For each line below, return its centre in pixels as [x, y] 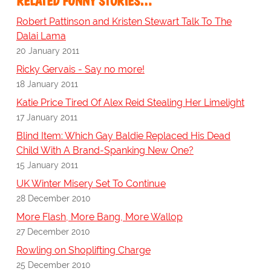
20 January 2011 [47, 51]
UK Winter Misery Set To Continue [91, 184]
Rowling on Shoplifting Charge [83, 250]
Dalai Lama [41, 36]
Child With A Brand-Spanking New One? [105, 151]
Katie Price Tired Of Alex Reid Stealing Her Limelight [130, 103]
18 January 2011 [47, 84]
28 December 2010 [53, 198]
